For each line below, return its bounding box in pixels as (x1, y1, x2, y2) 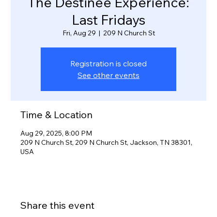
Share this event (20, 199, 95, 212)
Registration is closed (70, 59, 147, 69)
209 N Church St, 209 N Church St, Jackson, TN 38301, (20, 138, 193, 147)
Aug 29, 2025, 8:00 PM (20, 129, 93, 138)
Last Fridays (72, 11, 145, 29)
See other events (77, 70, 139, 80)
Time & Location (20, 108, 93, 121)
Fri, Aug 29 (62, 29, 96, 38)
